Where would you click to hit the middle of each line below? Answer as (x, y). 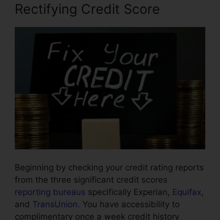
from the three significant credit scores (91, 180)
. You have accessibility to (129, 205)
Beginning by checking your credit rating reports (109, 168)
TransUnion (55, 205)
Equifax (187, 192)
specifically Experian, (129, 192)
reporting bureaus (50, 192)
